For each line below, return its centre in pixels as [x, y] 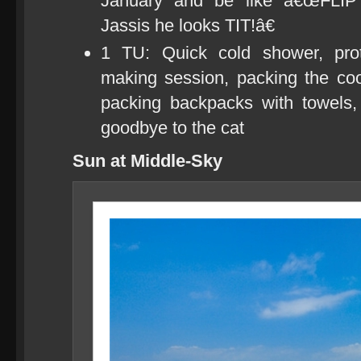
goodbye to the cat [172, 128]
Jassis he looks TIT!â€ [188, 25]
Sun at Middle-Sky [147, 161]
